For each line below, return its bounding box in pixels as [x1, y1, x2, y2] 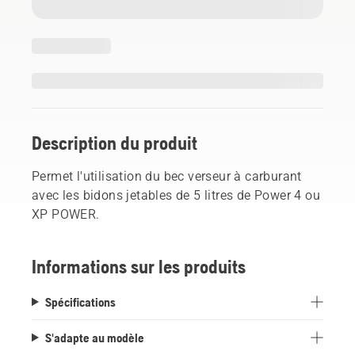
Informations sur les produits [32, 255, 246, 277]
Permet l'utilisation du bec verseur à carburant [32, 168, 302, 184]
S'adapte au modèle [44, 330, 144, 345]
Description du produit [32, 132, 197, 154]
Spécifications [44, 294, 116, 309]
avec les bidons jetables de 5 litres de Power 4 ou [32, 187, 320, 203]
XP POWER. [32, 206, 100, 222]
